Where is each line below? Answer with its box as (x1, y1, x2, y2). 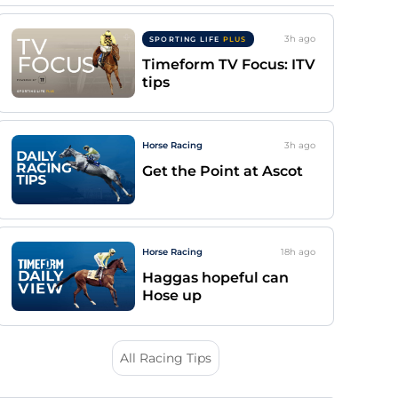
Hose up (142, 287, 202, 304)
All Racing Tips (119, 350, 211, 366)
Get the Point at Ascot (142, 163, 303, 179)
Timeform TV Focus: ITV (142, 56, 315, 73)
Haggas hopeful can (142, 269, 289, 286)
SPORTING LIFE (149, 34, 223, 44)
